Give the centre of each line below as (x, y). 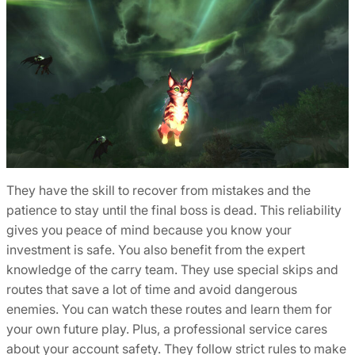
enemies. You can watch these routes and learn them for (169, 309)
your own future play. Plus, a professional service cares (167, 328)
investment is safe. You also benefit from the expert (156, 249)
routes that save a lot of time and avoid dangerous (152, 289)
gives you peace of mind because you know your (149, 229)
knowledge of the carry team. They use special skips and (172, 269)
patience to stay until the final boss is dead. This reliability (174, 210)
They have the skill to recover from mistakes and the (158, 190)
